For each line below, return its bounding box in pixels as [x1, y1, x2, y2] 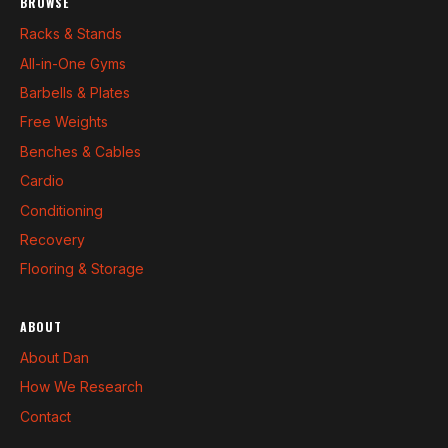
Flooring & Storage [20, 260, 144, 278]
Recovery [20, 230, 85, 248]
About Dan [20, 348, 89, 366]
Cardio [20, 172, 64, 190]
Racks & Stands [20, 25, 122, 43]
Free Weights [20, 113, 108, 131]
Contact [20, 407, 71, 425]
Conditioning [20, 201, 103, 219]
